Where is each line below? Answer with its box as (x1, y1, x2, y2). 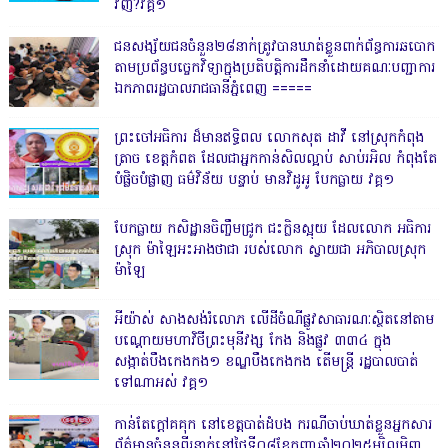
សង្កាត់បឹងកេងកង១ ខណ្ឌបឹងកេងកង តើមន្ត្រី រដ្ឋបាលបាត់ (113, 352, 418, 374)
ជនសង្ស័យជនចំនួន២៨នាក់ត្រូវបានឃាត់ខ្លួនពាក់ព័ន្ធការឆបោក (113, 37, 435, 59)
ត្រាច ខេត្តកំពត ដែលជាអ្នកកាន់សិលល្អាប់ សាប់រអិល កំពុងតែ (113, 149, 437, 171)
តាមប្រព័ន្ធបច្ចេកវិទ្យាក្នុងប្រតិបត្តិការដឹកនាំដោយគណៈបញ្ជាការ (113, 58, 435, 80)
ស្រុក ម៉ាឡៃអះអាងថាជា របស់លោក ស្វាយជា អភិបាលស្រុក (113, 240, 426, 262)
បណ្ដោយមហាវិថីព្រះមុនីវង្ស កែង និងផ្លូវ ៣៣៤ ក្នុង (113, 331, 391, 353)
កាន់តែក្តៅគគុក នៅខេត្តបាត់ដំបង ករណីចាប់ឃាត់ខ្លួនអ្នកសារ (113, 415, 432, 437)
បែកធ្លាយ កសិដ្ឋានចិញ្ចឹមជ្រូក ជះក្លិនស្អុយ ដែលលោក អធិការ (113, 219, 431, 241)
